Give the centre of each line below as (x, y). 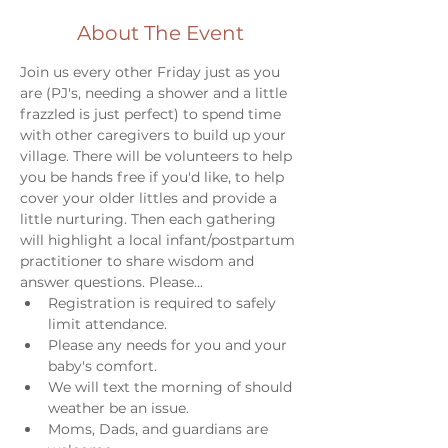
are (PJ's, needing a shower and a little (155, 93)
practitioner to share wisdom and (139, 261)
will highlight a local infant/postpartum (159, 240)
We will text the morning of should (172, 387)
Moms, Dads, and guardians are (160, 429)
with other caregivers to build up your (155, 135)
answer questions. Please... (111, 282)
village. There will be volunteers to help (158, 156)
